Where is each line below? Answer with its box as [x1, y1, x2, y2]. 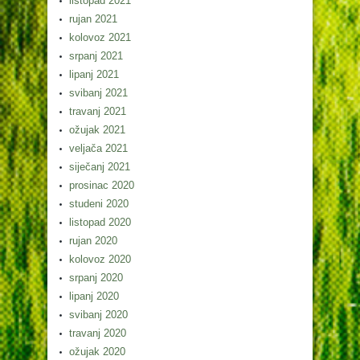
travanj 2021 [69, 105, 126, 118]
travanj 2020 [69, 327, 126, 340]
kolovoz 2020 [69, 253, 131, 266]
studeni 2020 [69, 198, 129, 211]
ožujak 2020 [69, 346, 125, 358]
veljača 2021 [69, 142, 128, 155]
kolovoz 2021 [69, 31, 131, 44]
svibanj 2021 [69, 87, 128, 100]
